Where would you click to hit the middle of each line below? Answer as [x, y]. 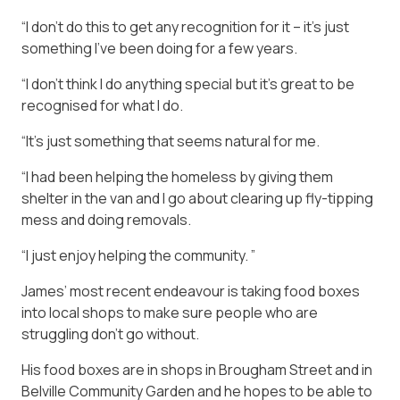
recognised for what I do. [102, 105]
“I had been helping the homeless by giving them [177, 177]
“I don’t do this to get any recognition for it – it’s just [185, 27]
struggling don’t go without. [110, 334]
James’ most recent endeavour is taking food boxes [191, 291]
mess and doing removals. [106, 220]
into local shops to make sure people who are [170, 312]
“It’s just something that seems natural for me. [171, 141]
